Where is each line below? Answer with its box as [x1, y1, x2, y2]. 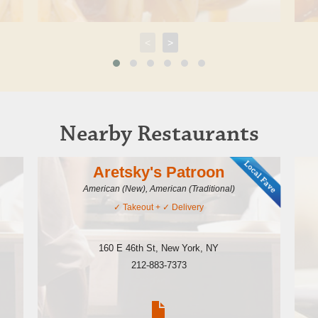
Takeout [123, 202, 154, 212]
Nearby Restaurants [59, 124, 259, 147]
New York [161, 243, 201, 253]
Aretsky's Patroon [93, 163, 225, 181]
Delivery [172, 202, 204, 212]
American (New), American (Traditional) [82, 185, 235, 193]
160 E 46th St [99, 243, 156, 253]
